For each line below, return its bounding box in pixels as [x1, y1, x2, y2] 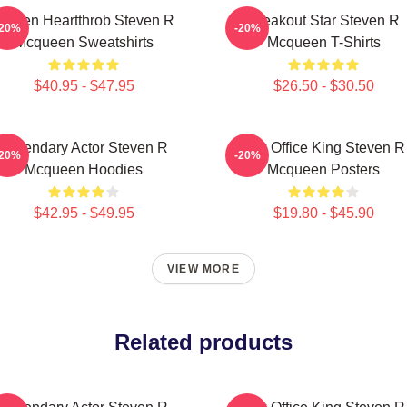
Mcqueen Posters [267, 162, 380, 177]
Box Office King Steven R [242, 140, 405, 155]
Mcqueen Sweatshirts [14, 35, 154, 50]
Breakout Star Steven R [247, 13, 400, 28]
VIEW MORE [167, 263, 240, 275]
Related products [114, 330, 293, 354]
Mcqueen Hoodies [25, 162, 143, 177]
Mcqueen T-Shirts [266, 35, 381, 50]
